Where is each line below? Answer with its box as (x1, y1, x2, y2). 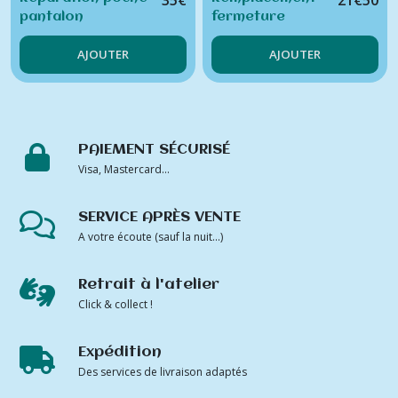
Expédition (78, 345, 162, 361)
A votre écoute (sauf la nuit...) (78, 229, 223, 245)
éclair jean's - (211, 28, 307, 44)
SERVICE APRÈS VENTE (78, 210, 241, 226)
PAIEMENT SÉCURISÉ (78, 142, 230, 158)
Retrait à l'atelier (78, 277, 219, 293)
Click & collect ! (78, 297, 153, 313)
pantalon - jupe (211, 47, 320, 62)
